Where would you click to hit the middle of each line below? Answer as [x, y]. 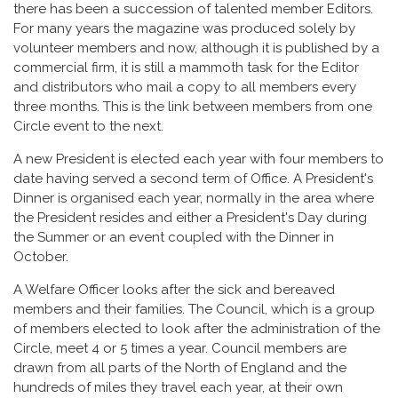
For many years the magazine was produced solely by [184, 28]
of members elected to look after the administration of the [197, 328]
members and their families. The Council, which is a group [194, 309]
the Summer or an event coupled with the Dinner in [174, 237]
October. [41, 256]
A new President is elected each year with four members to [199, 159]
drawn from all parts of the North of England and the [180, 367]
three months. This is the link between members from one [193, 106]
